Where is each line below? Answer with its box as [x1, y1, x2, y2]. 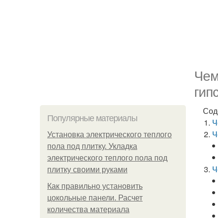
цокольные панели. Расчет [47, 194, 143, 202]
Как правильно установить [47, 182, 143, 190]
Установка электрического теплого [47, 130, 172, 139]
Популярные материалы [47, 113, 137, 123]
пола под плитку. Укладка [47, 142, 137, 150]
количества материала [47, 205, 129, 214]
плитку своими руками [47, 165, 127, 174]
